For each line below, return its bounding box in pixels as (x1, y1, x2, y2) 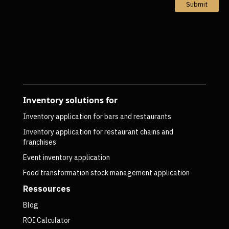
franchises (22, 137, 56, 147)
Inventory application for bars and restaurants (22, 111, 171, 121)
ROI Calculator (22, 215, 71, 225)
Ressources (22, 183, 71, 194)
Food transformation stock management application (22, 168, 190, 177)
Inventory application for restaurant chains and (22, 127, 173, 136)
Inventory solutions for (22, 94, 118, 106)
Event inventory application (22, 152, 110, 162)
